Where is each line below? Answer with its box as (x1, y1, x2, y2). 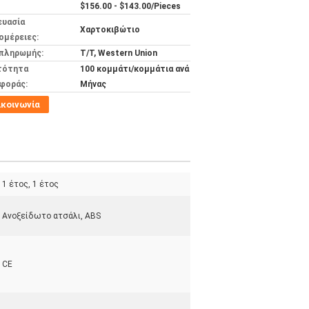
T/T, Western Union (80, 48, 157, 58)
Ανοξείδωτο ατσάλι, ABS (2, 211, 101, 221)
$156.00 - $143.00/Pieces (80, 1, 181, 11)
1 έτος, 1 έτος (2, 179, 59, 189)
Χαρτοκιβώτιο (80, 25, 140, 34)
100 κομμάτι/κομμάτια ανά (80, 64, 189, 74)
